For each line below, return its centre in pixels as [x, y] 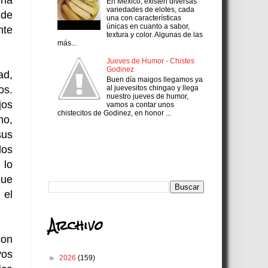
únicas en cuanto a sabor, [148, 26]
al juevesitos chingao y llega [152, 88]
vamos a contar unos [140, 104]
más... [67, 43]
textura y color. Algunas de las [154, 34]
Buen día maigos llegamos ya [154, 79]
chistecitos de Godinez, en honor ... [114, 113]
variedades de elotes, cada [150, 9]
